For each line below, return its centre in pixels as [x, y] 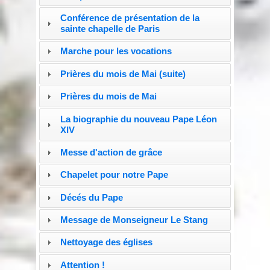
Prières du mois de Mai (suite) [123, 74]
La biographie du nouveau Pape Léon [138, 119]
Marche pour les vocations [116, 51]
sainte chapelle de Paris [110, 29]
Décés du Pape [91, 197]
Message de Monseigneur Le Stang [134, 220]
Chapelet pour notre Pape [114, 175]
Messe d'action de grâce [111, 152]
